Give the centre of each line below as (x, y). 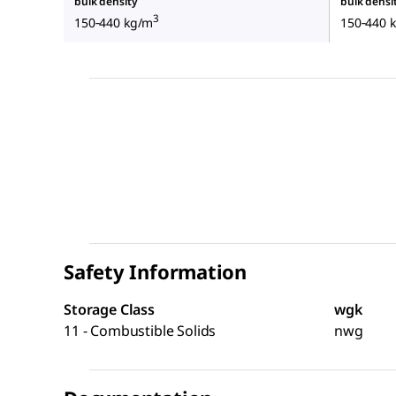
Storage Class (109, 310)
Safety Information (156, 272)
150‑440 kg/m (114, 23)
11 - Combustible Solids (140, 331)
